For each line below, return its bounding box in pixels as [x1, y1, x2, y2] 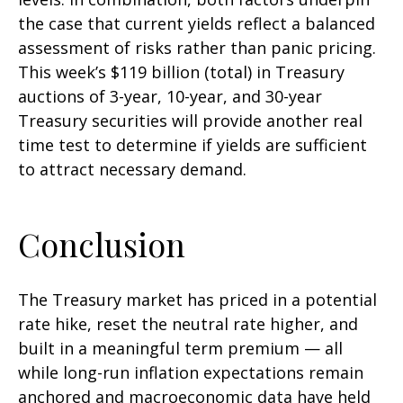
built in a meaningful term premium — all [18, 337, 343, 360]
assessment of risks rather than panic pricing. [18, 37, 376, 59]
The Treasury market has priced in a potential [18, 289, 377, 311]
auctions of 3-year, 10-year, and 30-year [18, 85, 322, 108]
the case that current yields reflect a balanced [18, 13, 375, 35]
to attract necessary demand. [18, 158, 246, 181]
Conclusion [18, 222, 185, 266]
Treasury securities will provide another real [18, 110, 363, 132]
